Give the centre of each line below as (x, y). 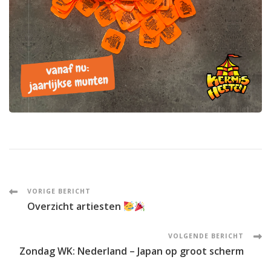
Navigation (67, 226)
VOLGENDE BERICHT (206, 236)
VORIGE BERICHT (59, 191)
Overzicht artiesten (75, 206)
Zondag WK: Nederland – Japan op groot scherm (132, 251)
